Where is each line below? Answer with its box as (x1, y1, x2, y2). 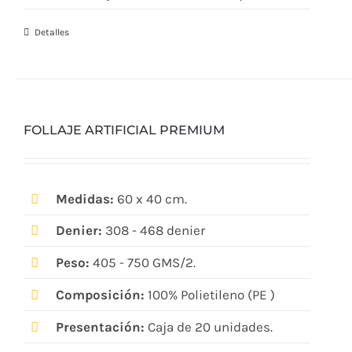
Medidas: (55, 190, 114, 207)
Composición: (55, 287, 145, 303)
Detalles (35, 26, 69, 38)
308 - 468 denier (104, 222, 205, 239)
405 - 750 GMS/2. (89, 255, 196, 271)
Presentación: (55, 319, 145, 335)
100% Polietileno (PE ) (144, 287, 275, 303)
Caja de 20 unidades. (144, 319, 273, 335)
